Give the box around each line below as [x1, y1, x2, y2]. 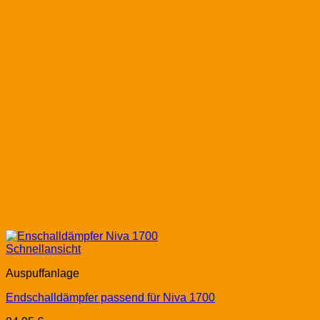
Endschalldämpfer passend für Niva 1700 [6, 291, 215, 304]
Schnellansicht [6, 243, 81, 256]
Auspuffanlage [6, 267, 79, 280]
